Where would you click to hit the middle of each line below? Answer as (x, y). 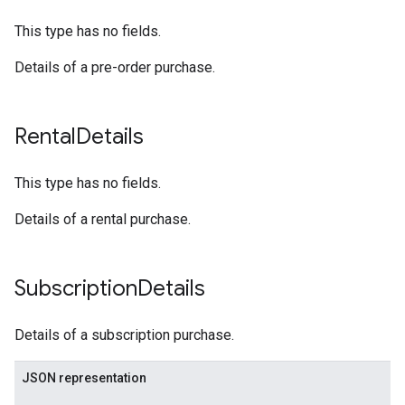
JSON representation (84, 378)
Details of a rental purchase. (103, 219)
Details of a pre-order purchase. (115, 67)
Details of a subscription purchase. (124, 335)
